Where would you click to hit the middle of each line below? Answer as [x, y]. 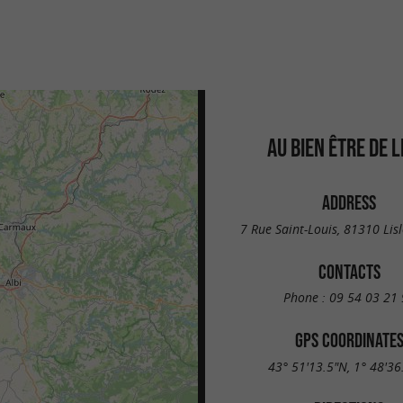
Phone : [306, 298]
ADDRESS [349, 202]
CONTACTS [349, 271]
